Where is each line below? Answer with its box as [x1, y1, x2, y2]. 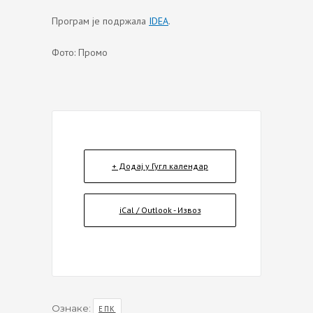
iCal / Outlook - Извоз [119, 205, 201, 215]
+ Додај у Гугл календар [112, 161, 208, 171]
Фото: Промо [52, 46, 108, 59]
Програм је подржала [52, 15, 149, 27]
